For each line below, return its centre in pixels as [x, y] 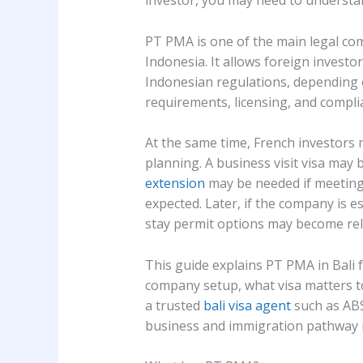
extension [175, 184]
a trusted [174, 305]
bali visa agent [247, 305]
